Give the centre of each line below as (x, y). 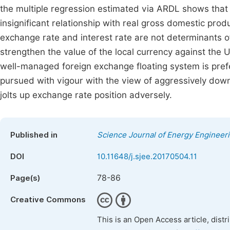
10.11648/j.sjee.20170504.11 (147, 157)
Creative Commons (48, 200)
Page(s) (25, 178)
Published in (34, 135)
